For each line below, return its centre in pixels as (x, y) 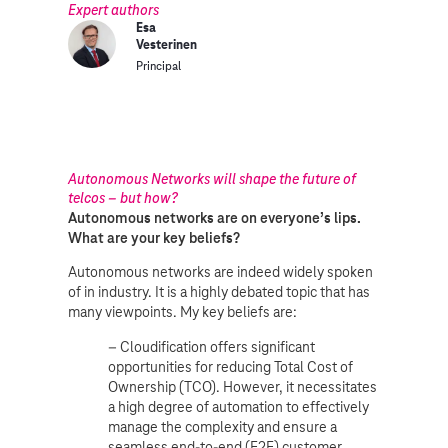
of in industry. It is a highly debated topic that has (219, 292)
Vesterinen (166, 45)
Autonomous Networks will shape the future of (212, 179)
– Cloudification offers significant (211, 346)
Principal (158, 65)
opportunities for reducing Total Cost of (230, 366)
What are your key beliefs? (154, 238)
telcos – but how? (123, 198)
